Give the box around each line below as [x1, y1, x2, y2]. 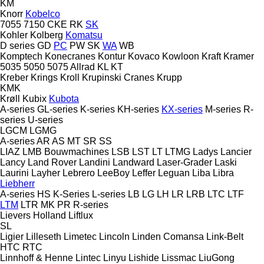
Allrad [70, 61, 95, 72]
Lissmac [161, 252, 196, 263]
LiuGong [199, 252, 235, 263]
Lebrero [62, 167, 95, 178]
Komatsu [65, 29, 103, 40]
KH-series [117, 104, 159, 114]
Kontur [98, 51, 126, 61]
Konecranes [45, 51, 95, 61]
